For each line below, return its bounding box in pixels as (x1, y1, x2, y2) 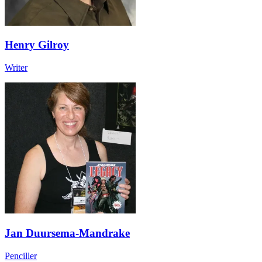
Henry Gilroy (5, 39, 69, 51)
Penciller (5, 250, 37, 261)
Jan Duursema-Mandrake (5, 226, 130, 239)
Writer (5, 63, 27, 73)
